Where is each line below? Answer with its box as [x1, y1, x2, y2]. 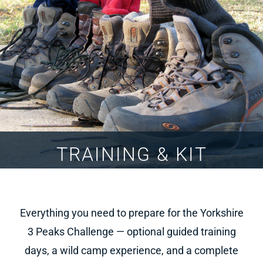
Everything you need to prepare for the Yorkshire [19, 207, 244, 220]
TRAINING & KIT [56, 143, 207, 166]
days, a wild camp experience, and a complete [25, 244, 238, 257]
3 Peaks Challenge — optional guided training [27, 225, 236, 238]
